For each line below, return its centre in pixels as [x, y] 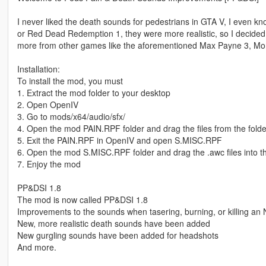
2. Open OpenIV [47, 105]
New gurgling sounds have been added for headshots [118, 235]
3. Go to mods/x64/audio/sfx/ [71, 117]
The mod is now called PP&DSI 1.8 [82, 200]
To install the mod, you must [70, 81]
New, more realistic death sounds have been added [113, 224]
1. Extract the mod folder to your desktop [94, 93]
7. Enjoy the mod [49, 164]
